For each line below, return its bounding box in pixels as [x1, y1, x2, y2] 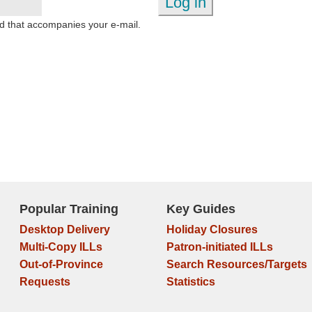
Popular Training [19, 202, 118, 216]
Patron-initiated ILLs [166, 241, 273, 253]
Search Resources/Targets [166, 258, 307, 270]
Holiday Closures [166, 224, 258, 235]
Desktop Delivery [19, 224, 110, 235]
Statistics [166, 276, 215, 288]
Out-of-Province [19, 258, 103, 270]
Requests [19, 276, 70, 288]
